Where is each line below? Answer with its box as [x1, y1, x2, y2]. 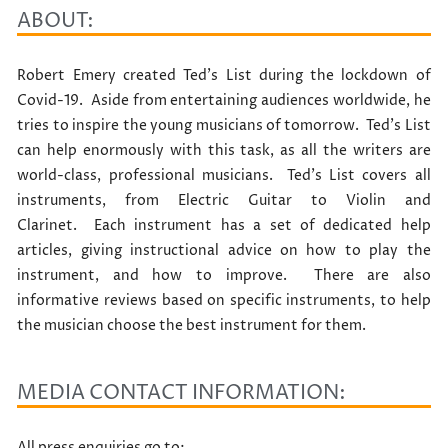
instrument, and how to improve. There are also [17, 266, 431, 285]
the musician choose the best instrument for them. [17, 316, 367, 335]
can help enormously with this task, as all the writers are [17, 141, 431, 160]
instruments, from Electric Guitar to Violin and [17, 191, 431, 210]
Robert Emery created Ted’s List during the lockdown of [17, 66, 431, 85]
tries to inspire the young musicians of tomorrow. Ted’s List [17, 116, 431, 135]
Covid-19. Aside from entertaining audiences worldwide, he [17, 91, 431, 110]
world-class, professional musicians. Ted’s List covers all [17, 166, 431, 185]
